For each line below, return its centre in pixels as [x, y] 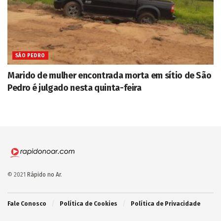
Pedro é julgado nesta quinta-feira [74, 88]
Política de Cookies [89, 203]
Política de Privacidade [166, 203]
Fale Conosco [27, 203]
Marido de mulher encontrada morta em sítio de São [110, 75]
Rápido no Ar [44, 174]
